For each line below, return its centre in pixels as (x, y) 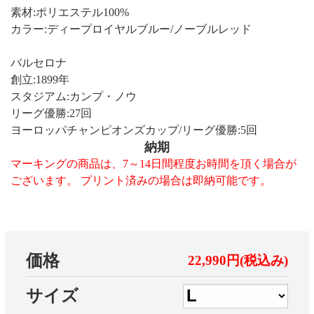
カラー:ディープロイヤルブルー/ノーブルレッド (131, 29)
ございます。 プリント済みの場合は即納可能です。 (141, 180)
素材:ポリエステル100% (70, 12)
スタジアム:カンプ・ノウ (74, 96)
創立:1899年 (40, 79)
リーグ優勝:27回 (51, 113)
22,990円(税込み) (238, 260)
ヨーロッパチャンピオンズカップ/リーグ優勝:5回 (134, 130)
